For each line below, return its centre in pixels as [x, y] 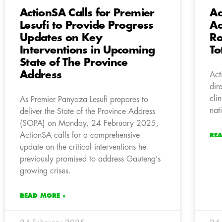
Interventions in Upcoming [87, 51]
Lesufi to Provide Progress [87, 26]
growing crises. [45, 171]
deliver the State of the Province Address [87, 112]
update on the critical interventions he [83, 147]
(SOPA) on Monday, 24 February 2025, [89, 124]
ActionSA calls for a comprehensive [80, 136]
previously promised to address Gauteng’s [90, 159]
